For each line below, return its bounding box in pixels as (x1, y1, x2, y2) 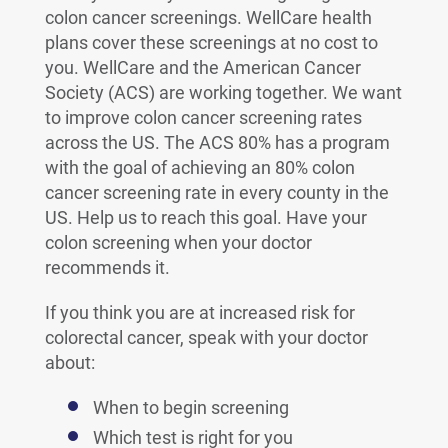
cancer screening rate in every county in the (44, 182, 389, 203)
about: (44, 352, 95, 373)
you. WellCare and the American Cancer (44, 57, 361, 78)
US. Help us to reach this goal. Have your (44, 207, 367, 228)
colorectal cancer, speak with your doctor (44, 327, 368, 348)
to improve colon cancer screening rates (44, 107, 362, 128)
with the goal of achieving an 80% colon (44, 157, 355, 178)
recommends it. (44, 257, 170, 278)
